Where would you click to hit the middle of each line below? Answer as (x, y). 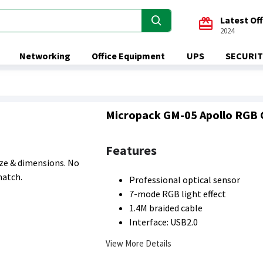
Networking (45, 56)
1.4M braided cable (166, 208)
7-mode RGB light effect (178, 194)
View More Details (139, 243)
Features (131, 150)
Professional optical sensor (185, 180)
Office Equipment (129, 56)
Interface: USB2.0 (163, 222)
